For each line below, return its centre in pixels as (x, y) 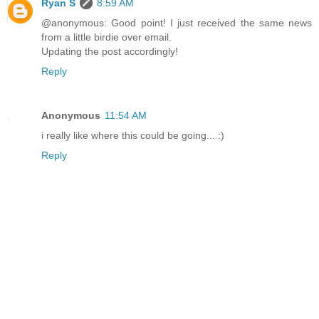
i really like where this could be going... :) (133, 136)
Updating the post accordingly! (110, 52)
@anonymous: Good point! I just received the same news (177, 23)
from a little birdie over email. (106, 37)
